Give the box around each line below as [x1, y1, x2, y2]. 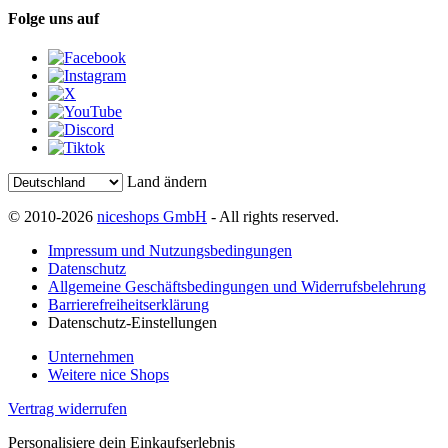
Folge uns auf [8, 9, 99, 27]
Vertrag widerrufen [8, 400, 127, 418]
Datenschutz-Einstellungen [48, 314, 217, 332]
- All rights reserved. [207, 208, 339, 226]
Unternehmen [48, 348, 134, 366]
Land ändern [127, 173, 207, 191]
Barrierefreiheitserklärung [48, 296, 209, 314]
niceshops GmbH [97, 208, 207, 226]
